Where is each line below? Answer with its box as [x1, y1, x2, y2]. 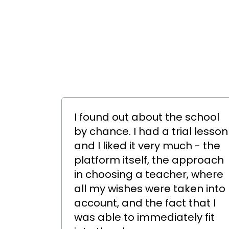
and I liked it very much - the [74, 139, 220, 153]
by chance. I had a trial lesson [74, 124, 228, 139]
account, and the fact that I [74, 196, 216, 210]
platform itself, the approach [74, 153, 224, 167]
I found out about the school [74, 110, 219, 124]
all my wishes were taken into [74, 181, 225, 196]
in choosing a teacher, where [74, 167, 223, 181]
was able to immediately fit [74, 210, 215, 224]
